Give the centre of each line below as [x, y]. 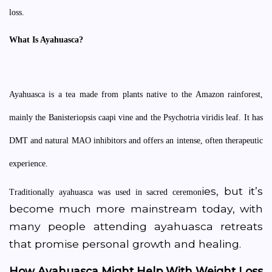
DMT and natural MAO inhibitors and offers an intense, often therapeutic [136, 141]
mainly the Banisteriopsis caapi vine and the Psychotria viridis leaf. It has [136, 117]
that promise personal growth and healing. [125, 244]
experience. [30, 164]
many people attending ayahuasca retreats [136, 226]
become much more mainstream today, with [136, 209]
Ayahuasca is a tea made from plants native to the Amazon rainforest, [136, 94]
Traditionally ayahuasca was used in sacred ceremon [106, 192]
